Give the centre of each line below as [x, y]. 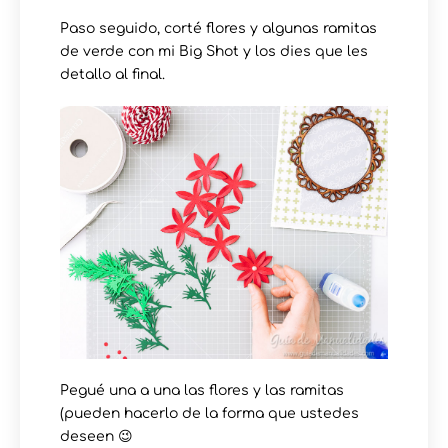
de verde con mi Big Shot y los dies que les [214, 52]
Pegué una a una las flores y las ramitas [202, 391]
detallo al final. [112, 75]
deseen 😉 [96, 437]
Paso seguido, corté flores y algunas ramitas [218, 29]
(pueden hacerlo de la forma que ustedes [209, 414]
